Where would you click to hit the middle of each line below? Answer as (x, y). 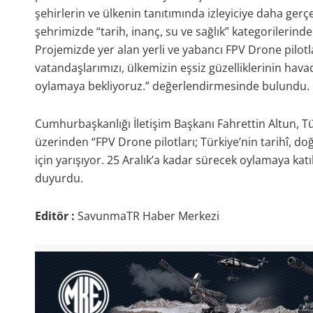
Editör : (56, 216)
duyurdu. (59, 179)
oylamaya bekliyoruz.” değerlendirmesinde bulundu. (172, 86)
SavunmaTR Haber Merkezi (148, 216)
